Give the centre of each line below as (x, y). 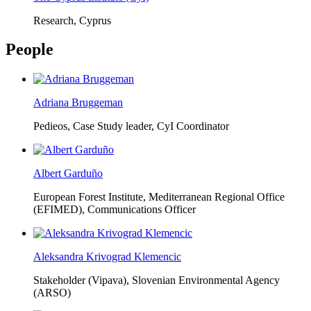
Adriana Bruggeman (78, 103)
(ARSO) (52, 293)
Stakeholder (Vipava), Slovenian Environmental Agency (157, 280)
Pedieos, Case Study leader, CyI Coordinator (131, 126)
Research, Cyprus (72, 20)
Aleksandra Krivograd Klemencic (107, 257)
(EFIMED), (59, 210)
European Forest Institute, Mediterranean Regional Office (159, 197)
